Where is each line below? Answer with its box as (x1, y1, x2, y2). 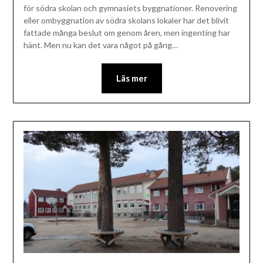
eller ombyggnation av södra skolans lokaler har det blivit (23, 15, 229, 26)
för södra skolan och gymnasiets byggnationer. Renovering (23, 3, 237, 14)
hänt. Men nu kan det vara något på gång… (23, 40, 178, 50)
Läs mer (116, 73, 147, 84)
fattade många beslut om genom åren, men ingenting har (23, 28, 230, 38)
